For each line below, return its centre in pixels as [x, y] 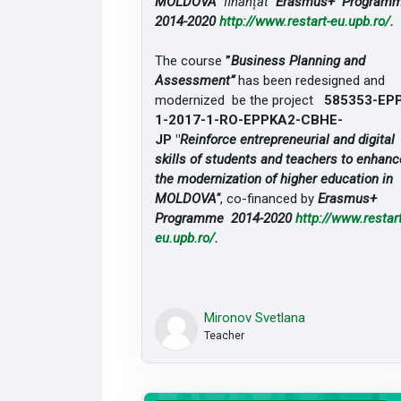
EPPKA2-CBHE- [294, 119]
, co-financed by [269, 198]
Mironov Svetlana [254, 317]
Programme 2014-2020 [226, 218]
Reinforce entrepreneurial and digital [288, 139]
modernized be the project [240, 100]
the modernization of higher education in [274, 179]
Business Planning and [299, 60]
